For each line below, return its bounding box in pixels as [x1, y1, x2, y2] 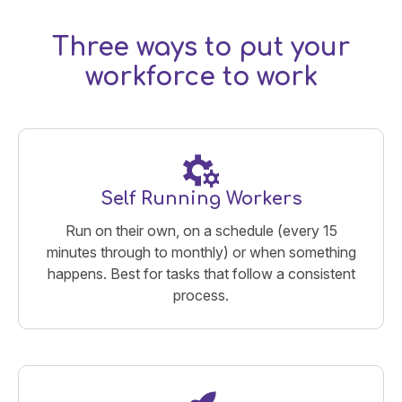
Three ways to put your [52, 32, 350, 62]
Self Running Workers [100, 188, 302, 209]
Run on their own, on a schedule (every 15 [65, 221, 337, 240]
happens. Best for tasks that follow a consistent [47, 264, 355, 283]
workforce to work [84, 62, 318, 92]
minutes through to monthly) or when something [46, 242, 356, 261]
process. [173, 285, 229, 304]
